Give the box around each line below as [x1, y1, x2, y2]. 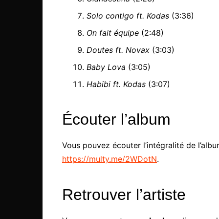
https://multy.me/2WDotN [62, 154, 157, 164]
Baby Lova [87, 62, 126, 72]
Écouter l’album [62, 110, 171, 129]
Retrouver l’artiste [62, 186, 186, 204]
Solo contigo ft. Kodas [87, 11, 169, 21]
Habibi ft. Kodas [87, 79, 146, 89]
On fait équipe [87, 28, 139, 38]
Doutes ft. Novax [87, 45, 150, 55]
